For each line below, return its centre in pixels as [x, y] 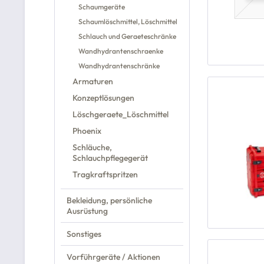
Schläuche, [92, 147]
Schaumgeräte [102, 7]
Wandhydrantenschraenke [121, 51]
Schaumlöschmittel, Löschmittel [128, 22]
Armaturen [93, 81]
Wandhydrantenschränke [119, 66]
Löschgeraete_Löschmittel [121, 114]
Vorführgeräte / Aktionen [113, 257]
